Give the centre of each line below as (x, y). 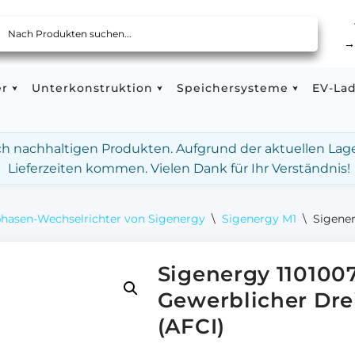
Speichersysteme (233, 88)
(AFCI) (191, 326)
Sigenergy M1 (259, 219)
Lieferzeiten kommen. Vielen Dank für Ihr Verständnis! (179, 168)
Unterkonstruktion (92, 88)
